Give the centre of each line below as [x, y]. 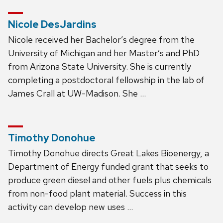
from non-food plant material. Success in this [97, 193]
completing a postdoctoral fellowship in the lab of [106, 80]
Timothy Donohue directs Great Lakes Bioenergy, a [109, 153]
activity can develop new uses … [70, 207]
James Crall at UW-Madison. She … [77, 93]
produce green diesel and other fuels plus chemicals [110, 180]
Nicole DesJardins [52, 24]
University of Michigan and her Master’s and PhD [104, 53]
